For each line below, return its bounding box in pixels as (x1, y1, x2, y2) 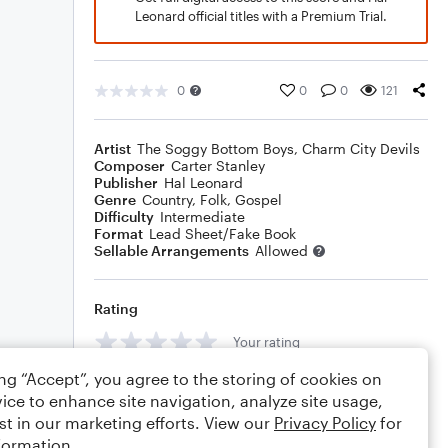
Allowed (255, 242, 308, 259)
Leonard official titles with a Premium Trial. (135, 8, 387, 24)
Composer (94, 157, 165, 174)
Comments (94, 378, 168, 395)
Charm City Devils (302, 140, 420, 157)
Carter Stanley (171, 157, 265, 174)
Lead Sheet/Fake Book (149, 225, 296, 242)
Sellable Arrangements (94, 242, 249, 259)
